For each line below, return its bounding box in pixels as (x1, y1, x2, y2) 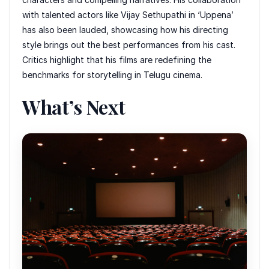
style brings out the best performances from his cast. (22, 39, 235, 50)
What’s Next (22, 93, 125, 119)
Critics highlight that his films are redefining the (22, 54, 211, 65)
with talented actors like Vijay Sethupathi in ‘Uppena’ (22, 9, 234, 20)
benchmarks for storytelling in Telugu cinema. (22, 69, 202, 80)
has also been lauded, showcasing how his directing (22, 24, 228, 35)
